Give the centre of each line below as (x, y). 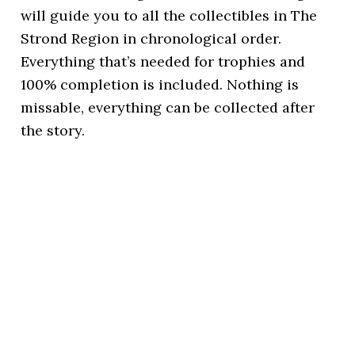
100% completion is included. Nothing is (160, 84)
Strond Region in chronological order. (151, 38)
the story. (53, 130)
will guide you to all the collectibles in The (169, 15)
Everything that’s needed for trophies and (163, 61)
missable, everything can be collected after (168, 107)
